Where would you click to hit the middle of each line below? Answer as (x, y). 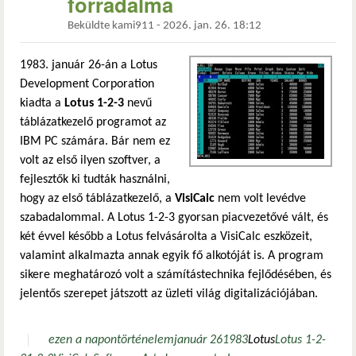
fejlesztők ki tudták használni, (95, 180)
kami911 (133, 26)
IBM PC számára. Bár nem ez (95, 142)
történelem (146, 341)
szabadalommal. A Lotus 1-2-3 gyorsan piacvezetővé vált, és (174, 218)
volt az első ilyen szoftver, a (90, 161)
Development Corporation (87, 85)
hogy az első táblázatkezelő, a (97, 199)
